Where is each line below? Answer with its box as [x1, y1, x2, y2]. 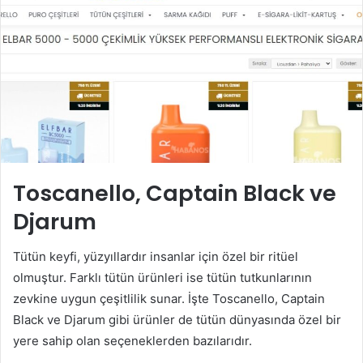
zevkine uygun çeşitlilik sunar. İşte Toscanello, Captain [13, 291, 325, 307]
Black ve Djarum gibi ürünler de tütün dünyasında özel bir [13, 312, 341, 328]
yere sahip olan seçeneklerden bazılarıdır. [13, 333, 252, 349]
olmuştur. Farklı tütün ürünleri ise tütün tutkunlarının [13, 270, 312, 286]
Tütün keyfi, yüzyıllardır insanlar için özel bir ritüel [13, 249, 298, 265]
